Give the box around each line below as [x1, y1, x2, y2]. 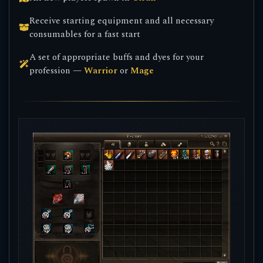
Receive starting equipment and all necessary [29, 14, 214, 28]
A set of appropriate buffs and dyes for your [29, 50, 204, 64]
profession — [29, 64, 85, 77]
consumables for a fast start [29, 28, 141, 41]
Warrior [84, 64, 118, 77]
